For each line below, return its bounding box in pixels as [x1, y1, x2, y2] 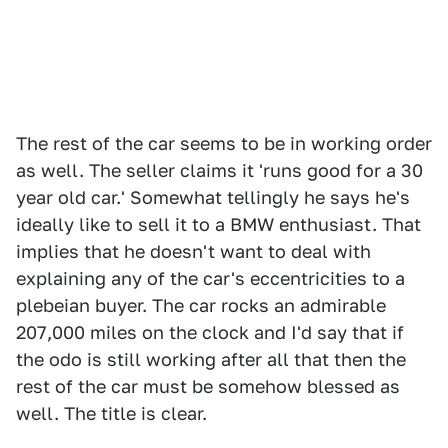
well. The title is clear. [16, 403, 207, 424]
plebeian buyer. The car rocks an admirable [16, 295, 386, 316]
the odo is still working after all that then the [16, 349, 406, 370]
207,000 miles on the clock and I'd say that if [16, 322, 404, 343]
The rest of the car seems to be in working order [16, 133, 432, 154]
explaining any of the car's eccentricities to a [16, 268, 405, 289]
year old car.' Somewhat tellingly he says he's [16, 187, 410, 208]
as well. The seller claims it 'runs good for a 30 [16, 160, 423, 181]
